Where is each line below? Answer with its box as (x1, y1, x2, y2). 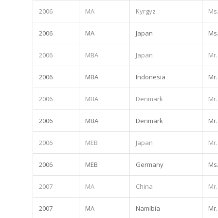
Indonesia (136, 72, 165, 81)
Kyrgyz (136, 6, 156, 16)
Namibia (136, 203, 160, 213)
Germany (136, 160, 163, 169)
